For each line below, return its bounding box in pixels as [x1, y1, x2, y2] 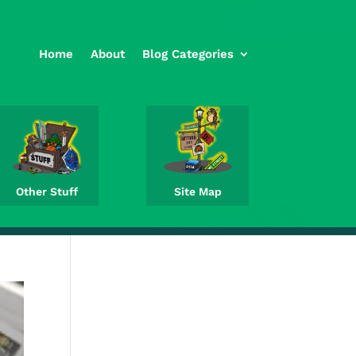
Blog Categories [141, 47, 234, 61]
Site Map [173, 184, 222, 198]
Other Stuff [16, 184, 79, 198]
